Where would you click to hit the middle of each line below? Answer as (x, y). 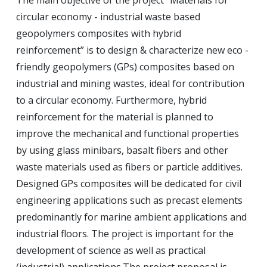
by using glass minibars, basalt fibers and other (122, 150)
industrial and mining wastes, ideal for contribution (130, 84)
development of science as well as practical (111, 251)
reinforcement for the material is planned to (115, 117)
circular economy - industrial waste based (108, 17)
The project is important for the (162, 234)
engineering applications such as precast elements (129, 201)
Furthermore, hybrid (161, 100)
